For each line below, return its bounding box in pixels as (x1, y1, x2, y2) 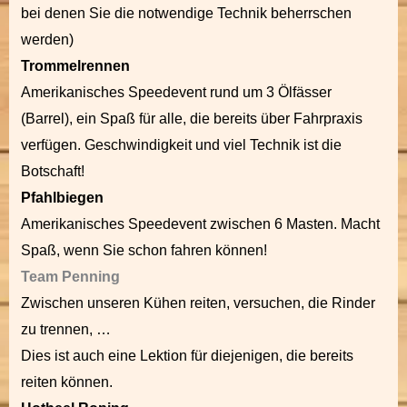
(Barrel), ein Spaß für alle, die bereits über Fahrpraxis (21, 111, 362, 126)
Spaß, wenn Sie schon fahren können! (21, 243, 267, 258)
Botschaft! (21, 164, 84, 179)
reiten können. (21, 374, 113, 390)
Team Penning (21, 269, 120, 284)
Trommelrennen (21, 58, 130, 74)
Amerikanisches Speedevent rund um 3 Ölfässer (21, 84, 332, 100)
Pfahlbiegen (21, 190, 104, 205)
